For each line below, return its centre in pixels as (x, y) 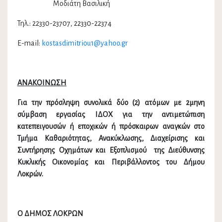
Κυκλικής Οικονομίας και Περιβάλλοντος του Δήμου (111, 162)
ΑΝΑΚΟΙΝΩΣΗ (42, 83)
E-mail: (29, 43)
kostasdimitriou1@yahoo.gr (85, 43)
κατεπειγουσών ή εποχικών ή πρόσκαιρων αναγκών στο (111, 127)
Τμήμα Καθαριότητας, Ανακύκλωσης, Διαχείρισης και (111, 139)
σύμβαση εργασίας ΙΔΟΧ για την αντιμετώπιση (111, 115)
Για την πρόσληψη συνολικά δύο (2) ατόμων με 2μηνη (111, 103)
